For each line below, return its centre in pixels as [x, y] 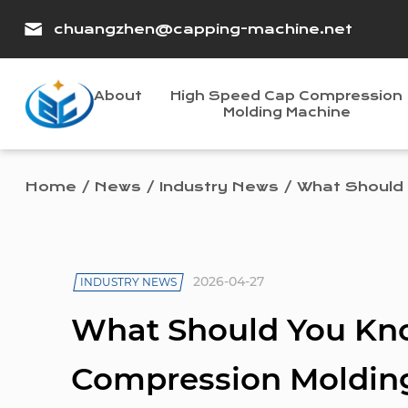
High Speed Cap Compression [287, 96]
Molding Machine [286, 112]
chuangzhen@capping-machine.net [203, 29]
